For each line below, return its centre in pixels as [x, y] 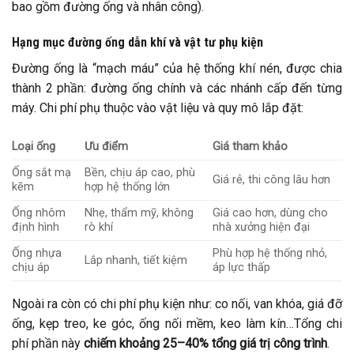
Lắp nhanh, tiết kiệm [136, 261]
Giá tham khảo [250, 147]
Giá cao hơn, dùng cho [271, 213]
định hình [36, 228]
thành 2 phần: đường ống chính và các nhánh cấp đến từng [177, 88]
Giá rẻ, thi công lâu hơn [272, 180]
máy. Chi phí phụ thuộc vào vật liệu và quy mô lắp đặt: [158, 108]
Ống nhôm [39, 213]
